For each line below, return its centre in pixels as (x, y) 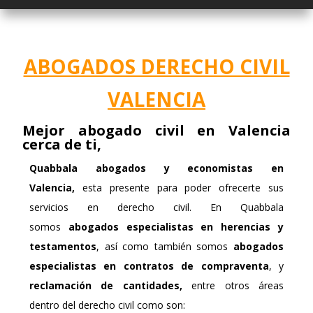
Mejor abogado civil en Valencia (156, 131)
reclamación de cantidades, (106, 285)
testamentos (63, 246)
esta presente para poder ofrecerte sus (179, 187)
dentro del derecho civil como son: (108, 305)
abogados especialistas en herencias (166, 226)
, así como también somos (165, 246)
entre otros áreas (233, 285)
